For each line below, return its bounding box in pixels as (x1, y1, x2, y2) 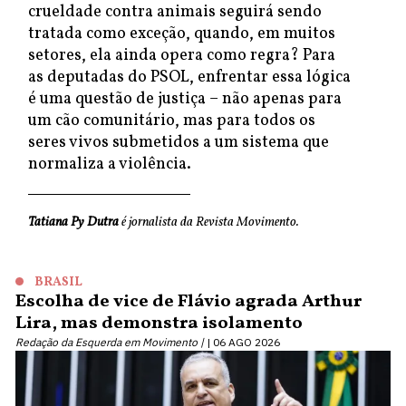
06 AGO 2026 (213, 335, 280, 349)
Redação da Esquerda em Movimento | (15, 335, 204, 349)
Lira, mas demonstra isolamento (15, 311, 303, 336)
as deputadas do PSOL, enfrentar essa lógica (28, 66, 351, 89)
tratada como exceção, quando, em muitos (28, 23, 335, 45)
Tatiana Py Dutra (28, 213, 119, 231)
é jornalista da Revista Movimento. (119, 213, 299, 231)
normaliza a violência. (28, 153, 191, 176)
